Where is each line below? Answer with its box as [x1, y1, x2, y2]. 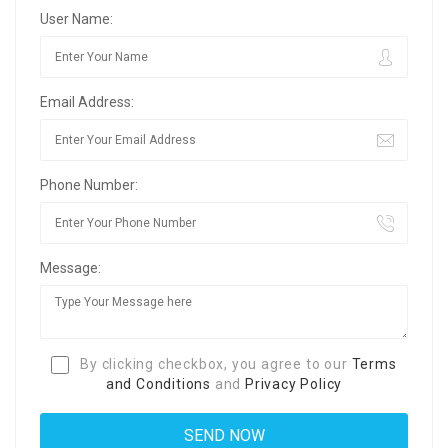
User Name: [40, 10, 113, 27]
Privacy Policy [245, 376, 343, 393]
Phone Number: [40, 176, 138, 193]
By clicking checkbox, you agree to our [76, 355, 352, 372]
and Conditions [105, 376, 211, 393]
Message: [40, 259, 101, 276]
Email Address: [40, 93, 134, 110]
